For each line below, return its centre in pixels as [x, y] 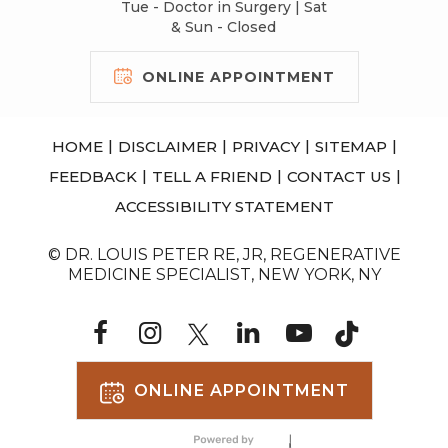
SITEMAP [351, 146]
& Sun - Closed [224, 26]
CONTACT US [338, 176]
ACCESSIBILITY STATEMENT [224, 206]
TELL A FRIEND [211, 176]
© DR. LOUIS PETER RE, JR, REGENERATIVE [224, 254]
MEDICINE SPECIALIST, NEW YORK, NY [224, 274]
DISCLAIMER [167, 146]
